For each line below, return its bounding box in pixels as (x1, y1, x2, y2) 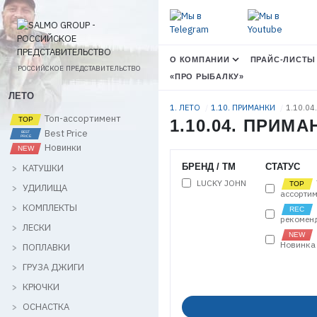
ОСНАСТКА (23, 300, 69, 313)
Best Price (42, 127, 88, 139)
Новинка (279, 239, 316, 250)
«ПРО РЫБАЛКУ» (170, 71, 245, 81)
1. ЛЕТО (170, 103, 202, 113)
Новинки (42, 142, 81, 154)
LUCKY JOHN (197, 177, 246, 188)
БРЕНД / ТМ (182, 161, 236, 172)
